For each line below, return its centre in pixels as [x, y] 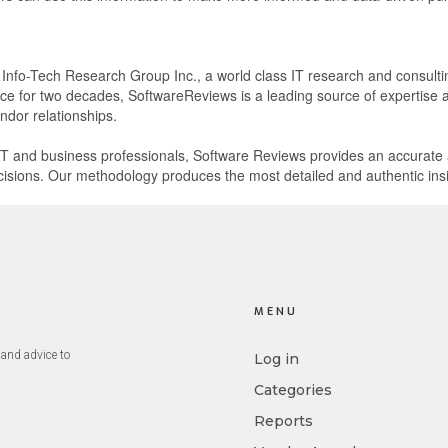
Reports [283, 421]
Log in [276, 359]
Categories [293, 390]
